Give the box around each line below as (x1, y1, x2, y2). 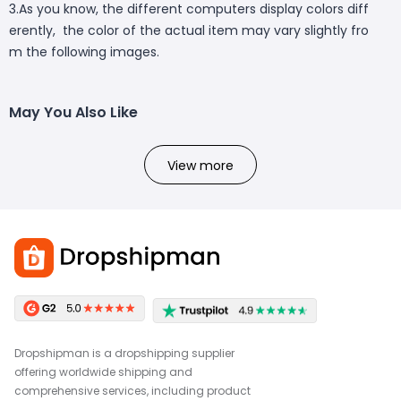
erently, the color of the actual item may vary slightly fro (9, 21, 369, 40)
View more (167, 157, 234, 175)
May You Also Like (9, 102, 138, 124)
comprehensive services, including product (14, 382, 251, 398)
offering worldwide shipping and (14, 363, 192, 380)
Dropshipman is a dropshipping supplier (14, 345, 235, 361)
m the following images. (9, 43, 159, 62)
